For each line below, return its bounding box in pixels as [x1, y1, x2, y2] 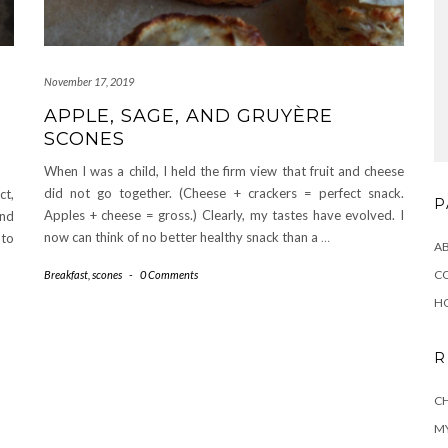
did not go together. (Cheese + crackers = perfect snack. [44, 185, 404, 202]
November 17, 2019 [44, 75, 134, 89]
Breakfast [44, 268, 88, 282]
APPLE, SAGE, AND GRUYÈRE [44, 105, 333, 128]
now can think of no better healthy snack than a [44, 229, 321, 246]
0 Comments [140, 268, 198, 282]
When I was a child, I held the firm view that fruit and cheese [44, 163, 404, 180]
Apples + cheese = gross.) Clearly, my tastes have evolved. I [44, 207, 404, 224]
